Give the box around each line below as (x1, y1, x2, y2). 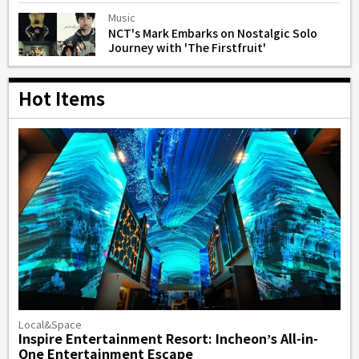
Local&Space (18, 319, 82, 332)
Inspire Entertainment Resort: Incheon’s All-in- (18, 331, 318, 348)
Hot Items (18, 90, 105, 111)
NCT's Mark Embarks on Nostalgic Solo (108, 27, 317, 42)
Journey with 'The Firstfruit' (108, 42, 266, 56)
